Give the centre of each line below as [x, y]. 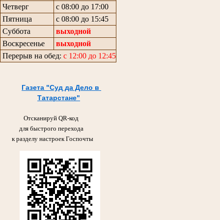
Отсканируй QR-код [51, 118]
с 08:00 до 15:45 [81, 19]
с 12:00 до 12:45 [90, 55]
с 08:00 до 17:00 [81, 6]
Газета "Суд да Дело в [61, 87]
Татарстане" [59, 97]
